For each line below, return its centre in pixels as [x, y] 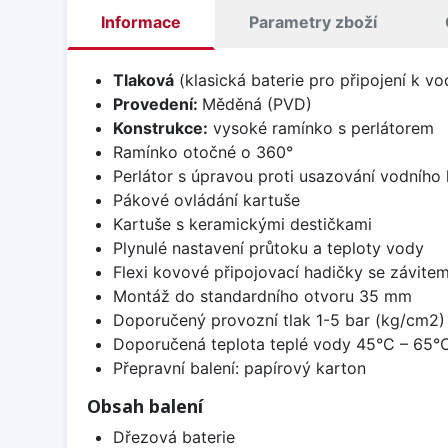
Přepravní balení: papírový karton [239, 367]
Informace [141, 21]
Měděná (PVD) [256, 103]
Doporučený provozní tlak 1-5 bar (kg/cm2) [278, 319]
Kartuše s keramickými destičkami [242, 223]
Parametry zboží [313, 21]
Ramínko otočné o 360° [202, 151]
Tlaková [143, 79]
